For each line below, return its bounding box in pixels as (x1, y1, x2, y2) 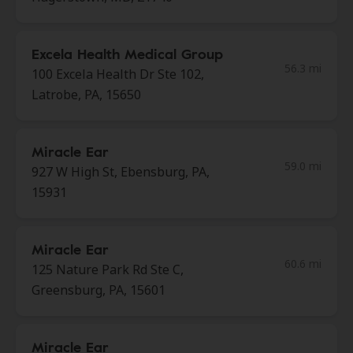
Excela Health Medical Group (32, 43, 223, 64)
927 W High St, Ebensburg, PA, (32, 163, 210, 180)
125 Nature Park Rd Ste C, (32, 261, 184, 278)
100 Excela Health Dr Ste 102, (32, 65, 204, 83)
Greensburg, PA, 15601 (32, 281, 165, 299)
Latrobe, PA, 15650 (32, 86, 141, 103)
